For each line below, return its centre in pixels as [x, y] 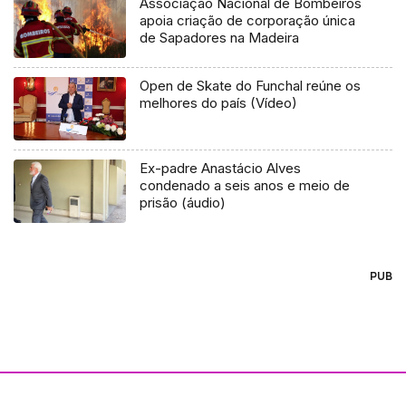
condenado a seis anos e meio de [245, 185]
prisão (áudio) [183, 202]
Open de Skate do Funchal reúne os [251, 85]
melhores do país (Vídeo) [219, 102]
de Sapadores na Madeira [220, 37]
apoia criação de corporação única [248, 20]
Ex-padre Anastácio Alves [221, 168]
